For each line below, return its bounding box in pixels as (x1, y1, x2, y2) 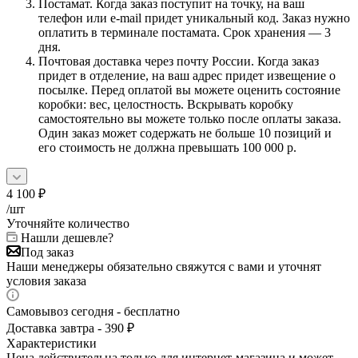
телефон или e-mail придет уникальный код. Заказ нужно (38, 10, 350, 25)
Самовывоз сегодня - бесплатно (6, 304, 180, 318)
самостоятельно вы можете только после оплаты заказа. (38, 111, 341, 125)
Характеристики (6, 336, 97, 350)
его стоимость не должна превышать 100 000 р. (38, 140, 296, 154)
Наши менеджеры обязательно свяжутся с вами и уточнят (6, 259, 321, 273)
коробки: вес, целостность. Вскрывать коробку (38, 97, 293, 111)
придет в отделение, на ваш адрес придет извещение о (38, 68, 336, 82)
